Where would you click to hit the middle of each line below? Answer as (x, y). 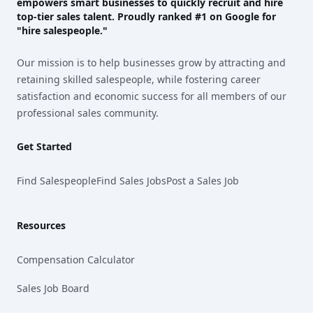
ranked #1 (182, 16)
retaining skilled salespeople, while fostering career (139, 79)
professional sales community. (88, 113)
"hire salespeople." (62, 30)
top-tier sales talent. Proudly (87, 16)
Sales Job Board (53, 288)
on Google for (241, 16)
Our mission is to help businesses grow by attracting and (151, 63)
